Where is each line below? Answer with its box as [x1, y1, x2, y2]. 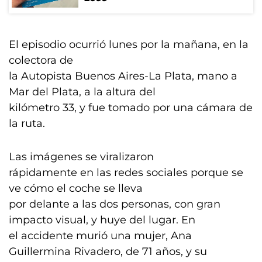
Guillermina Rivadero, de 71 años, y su [9, 245, 207, 258]
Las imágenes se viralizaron [9, 150, 157, 163]
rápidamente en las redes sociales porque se [9, 166, 243, 179]
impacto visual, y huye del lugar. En [9, 213, 195, 226]
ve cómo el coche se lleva [9, 182, 143, 195]
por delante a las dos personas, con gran [9, 198, 220, 211]
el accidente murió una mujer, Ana [9, 229, 192, 242]
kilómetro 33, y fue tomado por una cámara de [9, 101, 253, 114]
